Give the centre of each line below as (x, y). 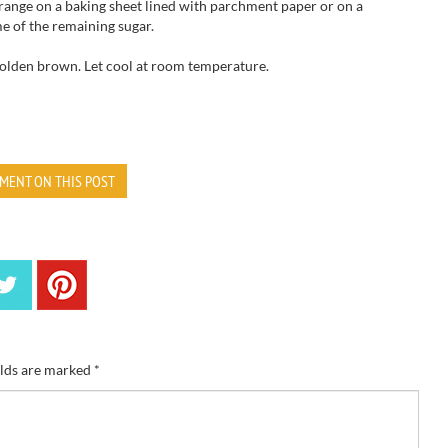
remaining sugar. (103, 25)
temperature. (228, 65)
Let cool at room (134, 65)
